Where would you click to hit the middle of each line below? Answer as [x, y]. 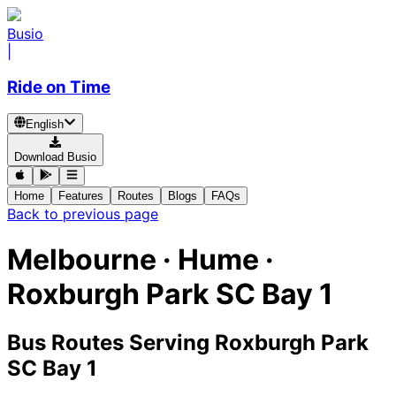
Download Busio [55, 157]
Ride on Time [59, 87]
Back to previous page [83, 214]
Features [81, 196]
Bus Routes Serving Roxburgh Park [188, 343]
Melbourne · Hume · [141, 259]
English [45, 124]
